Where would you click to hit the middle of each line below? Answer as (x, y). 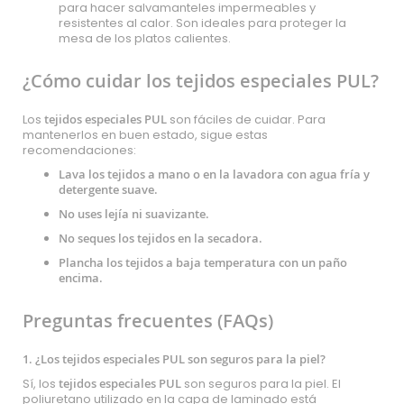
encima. (81, 278)
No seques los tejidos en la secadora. (161, 238)
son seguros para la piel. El (261, 384)
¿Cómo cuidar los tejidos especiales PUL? (201, 81)
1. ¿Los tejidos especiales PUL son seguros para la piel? (174, 359)
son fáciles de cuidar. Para (246, 119)
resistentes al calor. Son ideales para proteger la (202, 23)
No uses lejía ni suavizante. (134, 214)
